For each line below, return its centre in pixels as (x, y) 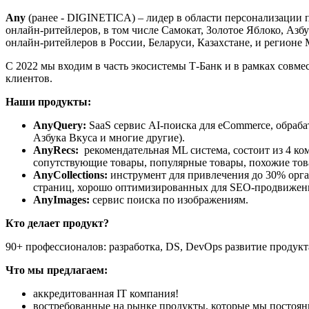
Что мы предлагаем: (57, 270)
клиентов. (29, 78)
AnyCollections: (70, 175)
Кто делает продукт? (57, 223)
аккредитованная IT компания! (106, 293)
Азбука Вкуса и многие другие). (109, 137)
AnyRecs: (56, 150)
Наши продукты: (48, 101)
